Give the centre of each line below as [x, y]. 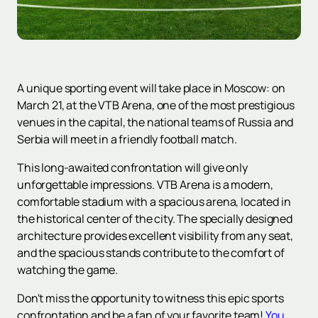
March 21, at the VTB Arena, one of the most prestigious [156, 105]
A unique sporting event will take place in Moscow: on [151, 88]
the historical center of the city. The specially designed [155, 219]
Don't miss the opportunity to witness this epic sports [150, 298]
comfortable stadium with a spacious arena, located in [154, 202]
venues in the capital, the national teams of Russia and [155, 122]
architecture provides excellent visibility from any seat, [155, 236]
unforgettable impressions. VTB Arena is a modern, [146, 185]
